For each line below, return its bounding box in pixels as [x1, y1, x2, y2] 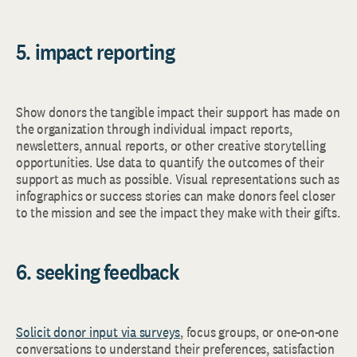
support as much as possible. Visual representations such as [16, 170, 339, 188]
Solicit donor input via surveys [16, 323, 181, 341]
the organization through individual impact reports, [16, 120, 292, 138]
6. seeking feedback [16, 257, 179, 286]
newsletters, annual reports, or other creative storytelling [16, 136, 326, 155]
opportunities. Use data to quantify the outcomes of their [16, 153, 324, 171]
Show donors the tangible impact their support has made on [16, 103, 340, 121]
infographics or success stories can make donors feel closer [16, 186, 335, 205]
